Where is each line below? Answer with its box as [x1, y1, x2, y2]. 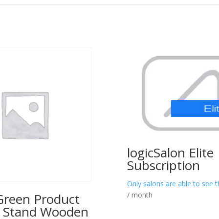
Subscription [127, 156, 200, 174]
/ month [127, 190, 153, 199]
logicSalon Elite [127, 143, 214, 161]
